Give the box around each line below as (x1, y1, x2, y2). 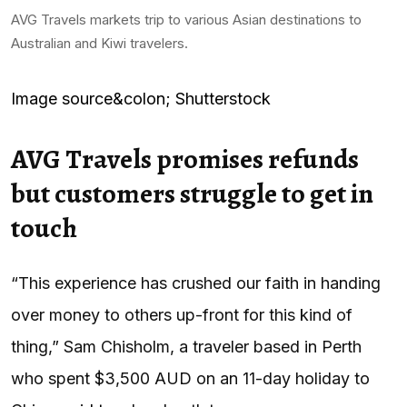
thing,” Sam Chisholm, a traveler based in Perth (11, 336, 362, 356)
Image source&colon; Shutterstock (11, 88, 271, 108)
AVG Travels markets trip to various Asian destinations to (11, 10, 362, 28)
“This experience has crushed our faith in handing (11, 273, 381, 293)
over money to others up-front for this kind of (11, 304, 352, 324)
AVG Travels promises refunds (11, 140, 359, 177)
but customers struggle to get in (11, 174, 373, 212)
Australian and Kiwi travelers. (11, 34, 188, 52)
